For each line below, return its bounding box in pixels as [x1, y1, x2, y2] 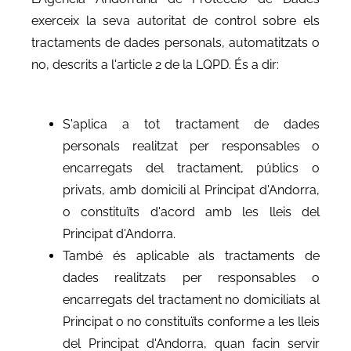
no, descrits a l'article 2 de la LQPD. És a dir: [31, 56, 279, 72]
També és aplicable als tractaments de [63, 248, 320, 263]
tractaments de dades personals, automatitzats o [31, 34, 320, 50]
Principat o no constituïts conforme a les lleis [63, 313, 320, 329]
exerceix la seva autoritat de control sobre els [31, 13, 320, 28]
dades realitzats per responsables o [63, 270, 320, 285]
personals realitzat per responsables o [63, 138, 320, 154]
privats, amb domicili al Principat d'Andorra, [63, 182, 320, 197]
